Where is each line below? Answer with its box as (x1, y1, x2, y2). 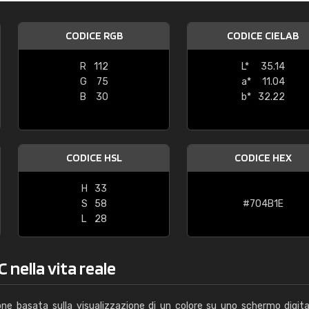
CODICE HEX (234, 151, 292, 164)
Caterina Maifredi (172, 3, 261, 14)
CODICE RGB (65, 29, 123, 42)
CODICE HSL (66, 151, 122, 164)
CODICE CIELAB (227, 29, 299, 42)
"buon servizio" (150, 32, 215, 43)
